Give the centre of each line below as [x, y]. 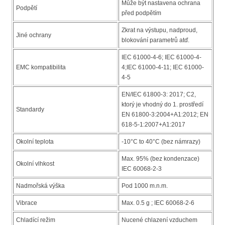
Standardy [30, 110]
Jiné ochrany [34, 35]
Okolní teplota [35, 142]
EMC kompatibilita [41, 68]
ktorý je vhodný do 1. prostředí [162, 105]
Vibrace [27, 203]
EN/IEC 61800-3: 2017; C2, [159, 95]
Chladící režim [36, 220]
